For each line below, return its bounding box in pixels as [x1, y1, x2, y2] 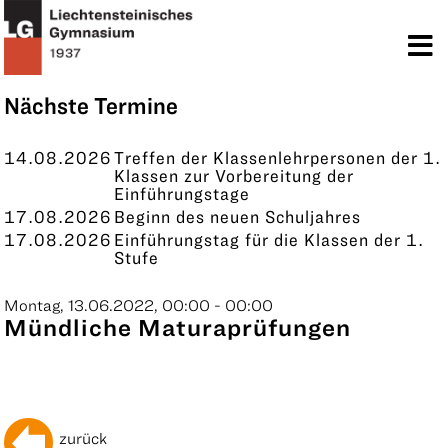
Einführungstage [114, 183, 250, 204]
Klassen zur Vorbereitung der [114, 165, 354, 186]
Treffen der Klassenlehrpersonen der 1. [114, 147, 441, 168]
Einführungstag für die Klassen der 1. [114, 229, 424, 250]
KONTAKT [10, 40, 114, 69]
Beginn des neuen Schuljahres [114, 206, 361, 227]
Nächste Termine [4, 91, 178, 119]
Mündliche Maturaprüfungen [4, 313, 351, 341]
